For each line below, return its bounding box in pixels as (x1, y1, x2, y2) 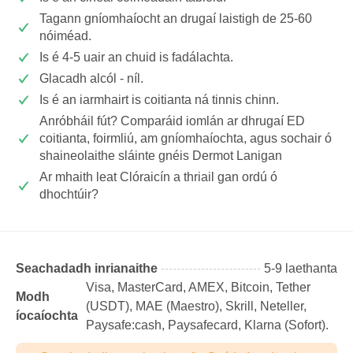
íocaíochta (16, 309, 78, 322)
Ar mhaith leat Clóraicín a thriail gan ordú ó (39, 170, 277, 184)
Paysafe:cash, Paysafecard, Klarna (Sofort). (86, 318, 329, 332)
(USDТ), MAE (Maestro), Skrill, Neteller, (86, 299, 307, 313)
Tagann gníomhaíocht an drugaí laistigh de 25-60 (39, 12, 312, 25)
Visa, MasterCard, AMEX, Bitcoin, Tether (86, 281, 310, 294)
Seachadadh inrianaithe (16, 262, 158, 275)
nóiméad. (39, 29, 91, 43)
